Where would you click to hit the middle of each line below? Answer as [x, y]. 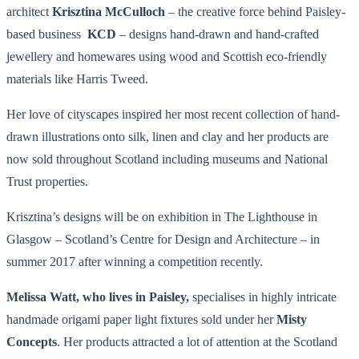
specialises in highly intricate [264, 296]
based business [47, 34]
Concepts [32, 341]
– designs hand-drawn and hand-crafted [219, 34]
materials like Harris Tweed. [77, 79]
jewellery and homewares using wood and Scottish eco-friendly [167, 56]
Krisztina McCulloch [109, 11]
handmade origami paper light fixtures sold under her [141, 319]
